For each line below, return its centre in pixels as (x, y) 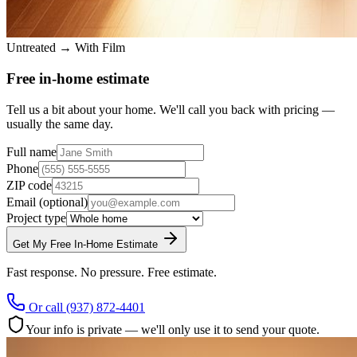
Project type (36, 218)
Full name (31, 151)
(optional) (63, 202)
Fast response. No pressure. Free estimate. (112, 272)
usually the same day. (60, 124)
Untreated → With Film (66, 48)
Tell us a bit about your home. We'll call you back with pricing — (171, 109)
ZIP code (29, 185)
